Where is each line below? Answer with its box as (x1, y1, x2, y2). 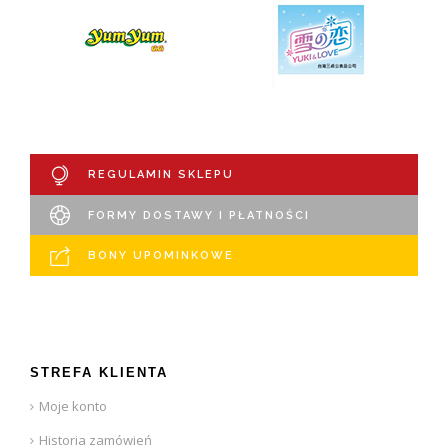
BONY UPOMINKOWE (87, 249, 234, 263)
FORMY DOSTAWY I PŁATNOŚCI (87, 208, 310, 222)
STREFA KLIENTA (30, 364, 168, 380)
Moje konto (39, 396, 107, 415)
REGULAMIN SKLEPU (87, 168, 234, 182)
